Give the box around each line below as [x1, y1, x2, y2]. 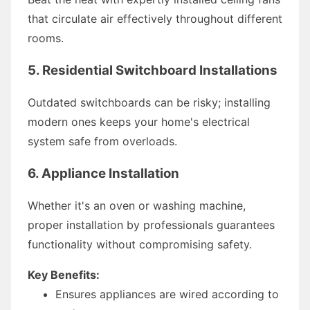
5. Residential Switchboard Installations [28, 62, 277, 78]
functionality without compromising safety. [28, 237, 252, 251]
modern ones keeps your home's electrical [28, 114, 250, 129]
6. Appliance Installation [28, 165, 179, 181]
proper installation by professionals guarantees [28, 217, 275, 232]
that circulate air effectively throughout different [28, 11, 282, 26]
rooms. [28, 30, 64, 45]
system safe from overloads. [28, 134, 177, 148]
